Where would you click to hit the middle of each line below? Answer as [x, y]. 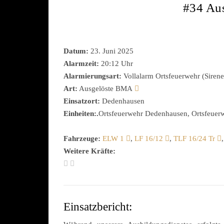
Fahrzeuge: [82, 138]
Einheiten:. [81, 113]
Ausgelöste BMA [106, 88]
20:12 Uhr [116, 63]
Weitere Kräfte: [89, 151]
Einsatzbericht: [98, 207]
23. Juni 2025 [111, 51]
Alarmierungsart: [92, 76]
